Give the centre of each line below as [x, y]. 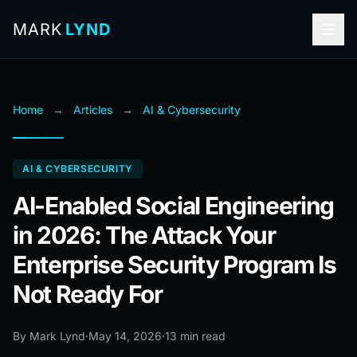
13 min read [195, 336]
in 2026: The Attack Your [144, 235]
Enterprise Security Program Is [175, 265]
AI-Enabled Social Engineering [173, 206]
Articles [93, 110]
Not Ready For [88, 294]
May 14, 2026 [125, 336]
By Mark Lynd [49, 336]
